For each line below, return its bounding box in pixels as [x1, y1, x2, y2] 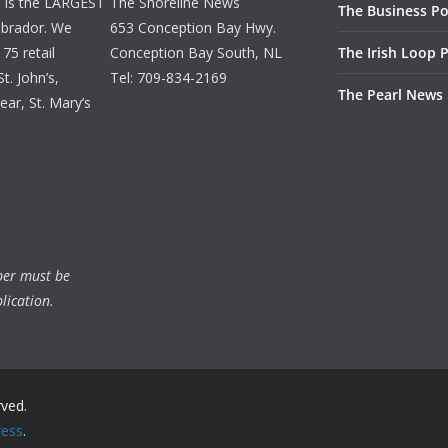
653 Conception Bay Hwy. [110, 18, 276, 37]
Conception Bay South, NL [110, 43, 282, 62]
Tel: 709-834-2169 [110, 68, 227, 87]
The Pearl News [338, 85, 443, 104]
